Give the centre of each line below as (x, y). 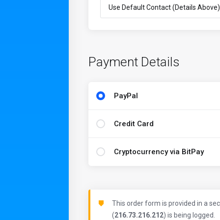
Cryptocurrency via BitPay (159, 152)
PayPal (126, 96)
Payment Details (134, 62)
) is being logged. (189, 215)
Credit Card (134, 124)
